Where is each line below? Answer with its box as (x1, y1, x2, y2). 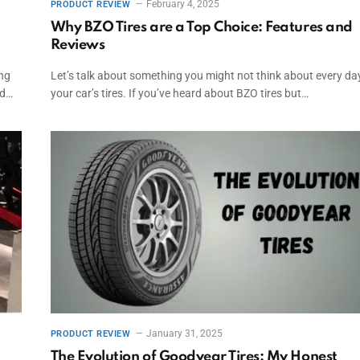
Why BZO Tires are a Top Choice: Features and (50, 20, 353, 35)
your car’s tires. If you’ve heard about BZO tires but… (50, 87, 309, 100)
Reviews (50, 38, 105, 53)
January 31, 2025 (146, 327, 223, 339)
